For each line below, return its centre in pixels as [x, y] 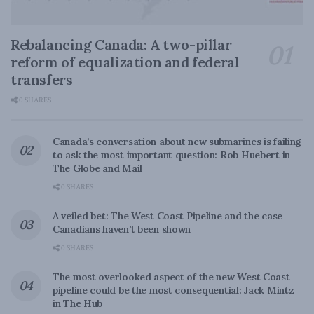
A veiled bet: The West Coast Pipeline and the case [168, 216]
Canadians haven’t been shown [122, 230]
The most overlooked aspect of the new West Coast [171, 277]
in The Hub [78, 304]
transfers [42, 80]
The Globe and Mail [97, 169]
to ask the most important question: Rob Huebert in [172, 155]
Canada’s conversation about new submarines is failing [177, 142]
